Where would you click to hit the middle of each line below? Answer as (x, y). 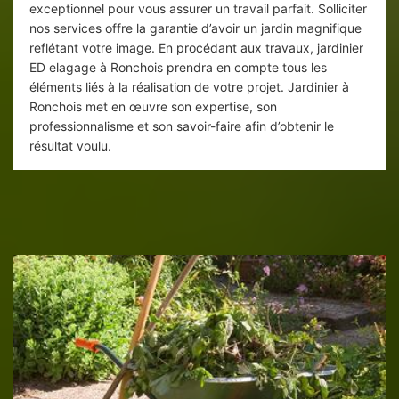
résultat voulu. (70, 146)
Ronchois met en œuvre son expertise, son (153, 107)
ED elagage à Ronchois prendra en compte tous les (178, 68)
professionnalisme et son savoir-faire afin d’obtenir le (182, 126)
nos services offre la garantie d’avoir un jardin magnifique (195, 28)
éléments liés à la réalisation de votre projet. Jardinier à (189, 87)
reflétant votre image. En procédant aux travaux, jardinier (196, 48)
